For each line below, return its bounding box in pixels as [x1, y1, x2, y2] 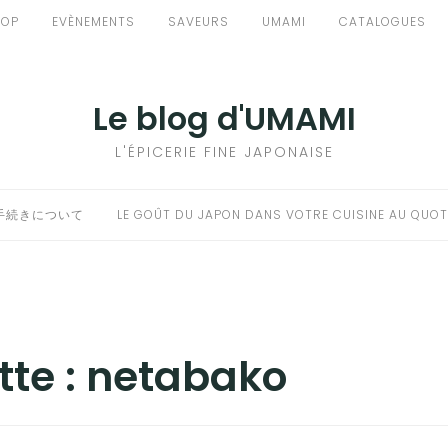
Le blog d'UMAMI [92, 96, 356, 141]
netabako [86, 348, 288, 405]
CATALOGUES [339, 13, 426, 30]
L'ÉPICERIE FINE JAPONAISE [114, 142, 334, 162]
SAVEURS [168, 13, 229, 30]
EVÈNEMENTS [52, 13, 135, 30]
